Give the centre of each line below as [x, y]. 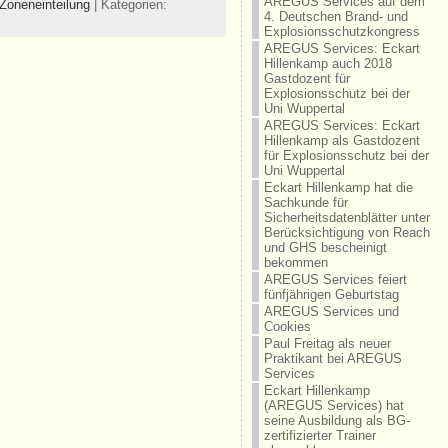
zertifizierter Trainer [319, 435]
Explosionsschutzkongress [341, 31]
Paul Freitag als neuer [327, 343]
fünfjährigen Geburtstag [331, 294]
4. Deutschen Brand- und [335, 16]
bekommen [295, 262]
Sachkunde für [305, 202]
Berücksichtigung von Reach [346, 232]
